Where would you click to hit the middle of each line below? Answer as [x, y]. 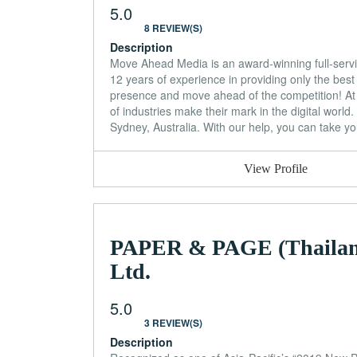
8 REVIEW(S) [173, 27]
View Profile [276, 168]
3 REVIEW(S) [173, 322]
